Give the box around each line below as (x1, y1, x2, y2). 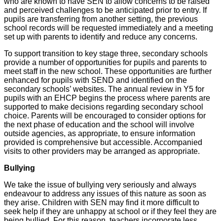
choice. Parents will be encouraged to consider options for (4, 111, 206, 120)
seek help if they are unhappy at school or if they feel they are (4, 207, 217, 216)
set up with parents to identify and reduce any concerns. (4, 33, 197, 41)
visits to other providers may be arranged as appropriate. (4, 147, 200, 156)
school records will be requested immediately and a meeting (4, 24, 213, 33)
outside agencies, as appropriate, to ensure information (4, 129, 195, 138)
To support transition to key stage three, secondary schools (4, 49, 208, 58)
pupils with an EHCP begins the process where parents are (4, 94, 210, 103)
